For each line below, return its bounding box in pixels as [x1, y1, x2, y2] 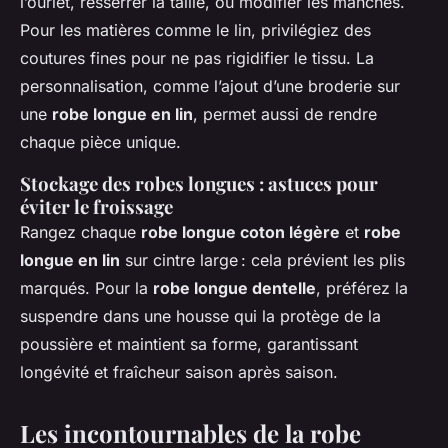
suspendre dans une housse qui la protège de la [20, 305, 381, 326]
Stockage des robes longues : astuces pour [20, 170, 378, 196]
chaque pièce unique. [20, 131, 181, 152]
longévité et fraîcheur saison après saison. [20, 361, 338, 382]
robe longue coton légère [141, 221, 340, 242]
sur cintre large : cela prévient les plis [120, 249, 405, 270]
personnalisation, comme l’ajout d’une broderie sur [20, 75, 400, 96]
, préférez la [316, 277, 408, 298]
